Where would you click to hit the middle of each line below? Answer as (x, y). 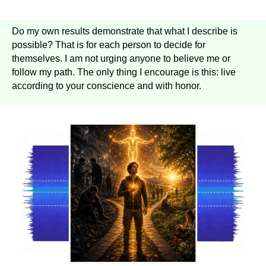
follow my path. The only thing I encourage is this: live (124, 72)
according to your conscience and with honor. (107, 85)
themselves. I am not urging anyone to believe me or (121, 58)
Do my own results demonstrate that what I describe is (125, 31)
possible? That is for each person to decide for (109, 45)
